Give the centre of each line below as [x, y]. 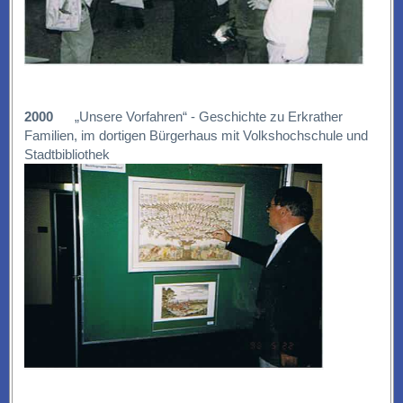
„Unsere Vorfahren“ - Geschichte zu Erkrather [197, 117]
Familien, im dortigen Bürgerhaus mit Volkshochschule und [196, 136]
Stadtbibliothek [67, 155]
